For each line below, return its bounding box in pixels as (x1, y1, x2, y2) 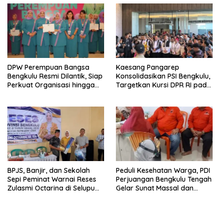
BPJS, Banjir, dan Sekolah (7, 166, 90, 175)
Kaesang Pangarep (116, 63, 179, 72)
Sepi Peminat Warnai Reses (7, 175, 96, 184)
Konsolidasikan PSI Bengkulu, (116, 72, 210, 81)
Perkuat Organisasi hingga (7, 81, 95, 90)
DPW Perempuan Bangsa (7, 63, 89, 72)
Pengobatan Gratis (116, 192, 178, 202)
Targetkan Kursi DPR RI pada (116, 81, 211, 90)
